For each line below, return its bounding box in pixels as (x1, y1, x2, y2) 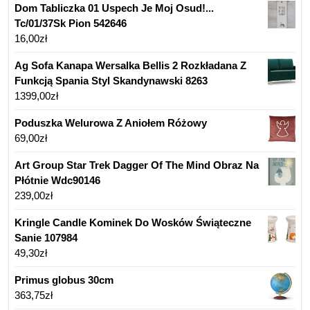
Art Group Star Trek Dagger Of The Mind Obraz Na (15, 159, 259, 172)
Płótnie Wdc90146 (15, 174, 100, 187)
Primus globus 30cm (15, 274, 113, 286)
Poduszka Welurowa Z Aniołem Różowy (15, 117, 207, 129)
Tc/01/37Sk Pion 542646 (15, 17, 127, 30)
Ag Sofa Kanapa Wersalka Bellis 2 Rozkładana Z (15, 60, 246, 72)
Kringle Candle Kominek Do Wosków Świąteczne (15, 217, 251, 229)
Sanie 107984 (15, 232, 77, 244)
